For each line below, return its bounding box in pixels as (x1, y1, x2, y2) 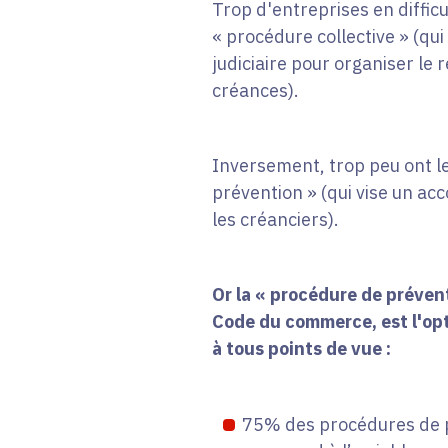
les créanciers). (211, 208, 339, 232)
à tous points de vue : (211, 337, 395, 361)
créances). (211, 79, 299, 103)
